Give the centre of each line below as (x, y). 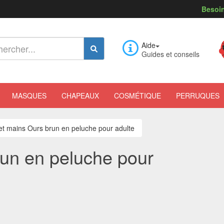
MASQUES (29, 95)
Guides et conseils (170, 54)
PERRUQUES (198, 95)
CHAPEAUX (80, 95)
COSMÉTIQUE (137, 95)
